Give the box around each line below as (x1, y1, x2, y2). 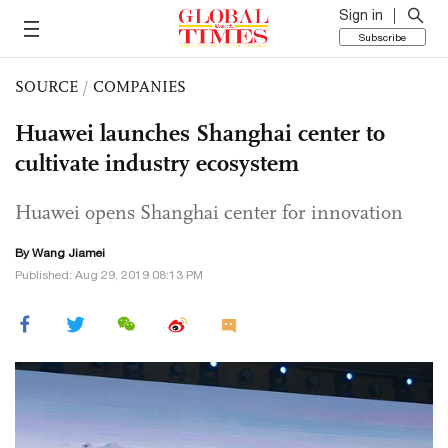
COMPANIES (93, 77, 186, 96)
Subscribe (359, 31, 406, 43)
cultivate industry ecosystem (15, 148, 299, 178)
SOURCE (15, 77, 78, 96)
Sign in (339, 7, 383, 23)
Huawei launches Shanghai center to (15, 118, 385, 148)
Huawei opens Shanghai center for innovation (15, 200, 403, 224)
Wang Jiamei (32, 246, 105, 260)
